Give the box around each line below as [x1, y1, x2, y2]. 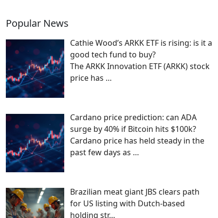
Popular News [6, 17, 69, 30]
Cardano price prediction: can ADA [70, 111, 197, 123]
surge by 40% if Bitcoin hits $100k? [70, 123, 196, 134]
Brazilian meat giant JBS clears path [70, 186, 200, 197]
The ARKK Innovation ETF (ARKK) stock [70, 61, 210, 72]
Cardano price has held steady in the [70, 135, 204, 146]
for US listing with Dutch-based [70, 198, 185, 209]
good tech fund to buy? [70, 49, 156, 60]
